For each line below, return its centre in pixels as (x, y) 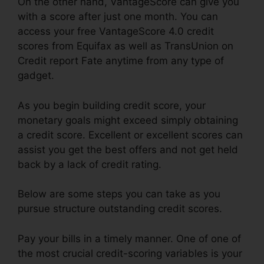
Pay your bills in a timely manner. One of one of (129, 238)
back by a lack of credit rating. (90, 164)
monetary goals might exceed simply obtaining (128, 120)
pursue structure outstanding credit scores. (120, 209)
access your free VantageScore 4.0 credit (116, 32)
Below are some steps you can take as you (119, 194)
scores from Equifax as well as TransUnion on (126, 46)
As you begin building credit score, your (112, 105)
